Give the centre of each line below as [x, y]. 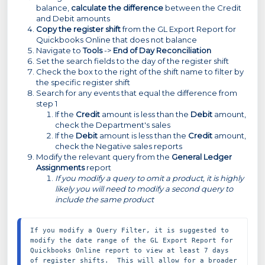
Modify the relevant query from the [104, 157]
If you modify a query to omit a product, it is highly [149, 178]
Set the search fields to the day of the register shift [132, 61]
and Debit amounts [73, 18]
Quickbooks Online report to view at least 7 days [130, 250]
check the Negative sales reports [119, 146]
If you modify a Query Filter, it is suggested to [130, 230]
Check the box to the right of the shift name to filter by [140, 72]
